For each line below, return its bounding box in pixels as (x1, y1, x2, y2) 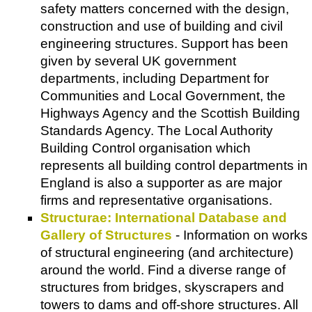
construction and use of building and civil (40, 18, 283, 33)
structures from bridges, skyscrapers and (40, 279, 284, 295)
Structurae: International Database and (40, 210, 287, 225)
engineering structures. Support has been (40, 36, 288, 51)
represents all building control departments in (40, 157, 308, 173)
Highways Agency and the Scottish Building (40, 105, 300, 120)
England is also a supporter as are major (40, 175, 282, 190)
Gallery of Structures (40, 227, 172, 242)
